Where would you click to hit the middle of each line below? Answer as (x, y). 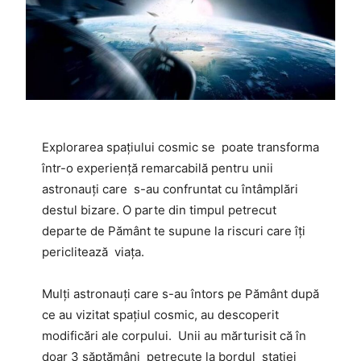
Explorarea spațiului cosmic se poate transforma (180, 147)
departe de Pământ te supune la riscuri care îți (174, 231)
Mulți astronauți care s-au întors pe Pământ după (180, 294)
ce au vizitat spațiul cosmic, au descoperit (160, 315)
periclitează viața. (93, 252)
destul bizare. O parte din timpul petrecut (159, 210)
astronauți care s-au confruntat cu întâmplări (170, 189)
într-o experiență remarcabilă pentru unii (158, 168)
